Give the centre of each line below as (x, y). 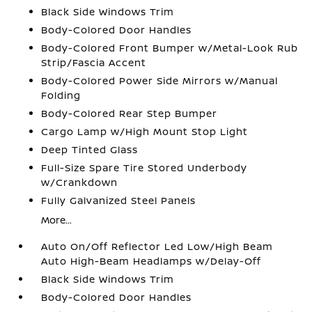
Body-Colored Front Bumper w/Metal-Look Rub (170, 48)
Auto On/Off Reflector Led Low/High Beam (157, 246)
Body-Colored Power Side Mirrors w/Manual (160, 80)
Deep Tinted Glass (90, 149)
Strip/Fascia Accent (94, 62)
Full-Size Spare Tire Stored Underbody (145, 167)
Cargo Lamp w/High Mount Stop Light (145, 131)
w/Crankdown (80, 182)
